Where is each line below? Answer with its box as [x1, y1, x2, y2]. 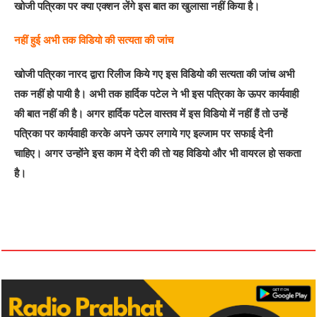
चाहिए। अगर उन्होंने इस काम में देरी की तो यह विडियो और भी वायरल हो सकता [14, 147, 301, 160]
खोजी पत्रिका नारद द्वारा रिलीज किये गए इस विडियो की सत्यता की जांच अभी [14, 68, 295, 81]
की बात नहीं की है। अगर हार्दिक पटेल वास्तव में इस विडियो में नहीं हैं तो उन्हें [14, 108, 288, 120]
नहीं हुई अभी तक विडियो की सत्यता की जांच [14, 34, 174, 47]
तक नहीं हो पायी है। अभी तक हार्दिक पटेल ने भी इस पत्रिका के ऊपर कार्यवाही [14, 88, 299, 100]
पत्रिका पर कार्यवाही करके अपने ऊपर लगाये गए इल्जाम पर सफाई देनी [14, 127, 273, 140]
